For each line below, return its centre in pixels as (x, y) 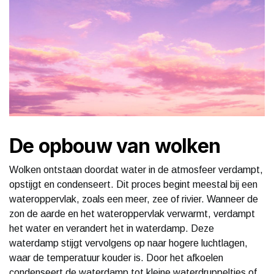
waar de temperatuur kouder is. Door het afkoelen (116, 257)
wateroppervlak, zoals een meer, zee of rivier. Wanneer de (134, 199)
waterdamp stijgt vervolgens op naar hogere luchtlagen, (128, 243)
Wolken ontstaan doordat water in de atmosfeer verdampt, (136, 169)
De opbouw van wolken (115, 146)
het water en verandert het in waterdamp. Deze (112, 228)
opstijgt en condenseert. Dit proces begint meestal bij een (133, 184)
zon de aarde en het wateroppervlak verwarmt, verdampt (132, 213)
